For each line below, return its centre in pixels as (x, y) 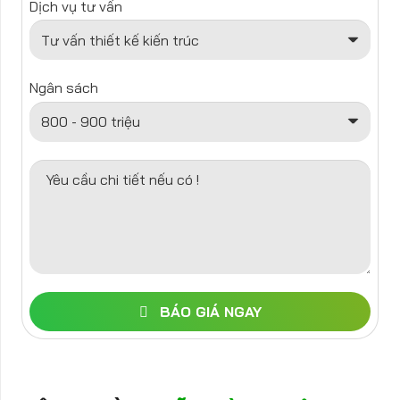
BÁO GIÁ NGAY (210, 311)
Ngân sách (64, 88)
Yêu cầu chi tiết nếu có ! (122, 180)
